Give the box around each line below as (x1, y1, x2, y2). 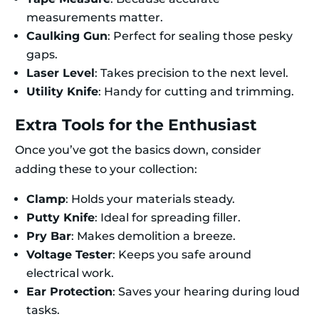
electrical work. (26, 266, 114, 281)
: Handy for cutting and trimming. (98, 85, 294, 99)
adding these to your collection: (15, 162, 197, 177)
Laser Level (26, 66, 95, 80)
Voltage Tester (26, 248, 113, 262)
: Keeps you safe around (113, 248, 251, 262)
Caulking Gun (26, 29, 108, 43)
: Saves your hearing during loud (113, 285, 300, 299)
